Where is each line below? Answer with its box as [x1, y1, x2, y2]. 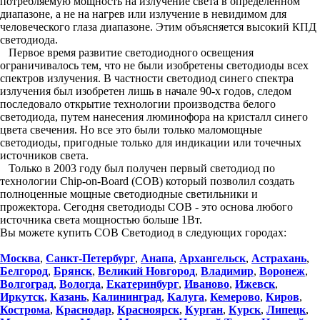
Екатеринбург [106, 277, 179, 290]
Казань [50, 290, 86, 303]
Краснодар [56, 303, 111, 316]
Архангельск [179, 251, 246, 264]
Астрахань [251, 251, 306, 264]
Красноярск [117, 303, 179, 316]
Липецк [266, 303, 306, 316]
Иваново [184, 277, 229, 290]
